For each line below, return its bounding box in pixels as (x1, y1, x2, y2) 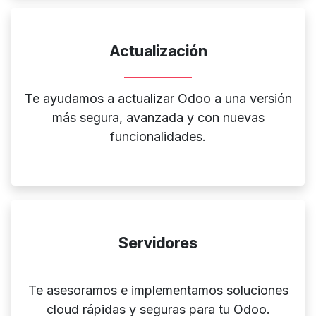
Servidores (119, 233, 197, 253)
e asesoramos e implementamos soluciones (35, 283, 288, 298)
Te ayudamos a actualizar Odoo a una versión (24, 91, 292, 107)
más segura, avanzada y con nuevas (51, 110, 265, 126)
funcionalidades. (110, 129, 206, 145)
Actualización (109, 42, 207, 61)
